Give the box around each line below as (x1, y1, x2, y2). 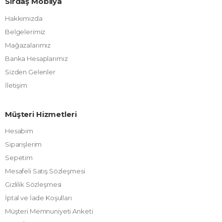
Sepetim (5, 154, 33, 162)
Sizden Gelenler (5, 67, 55, 76)
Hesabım (5, 127, 34, 135)
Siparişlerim (5, 140, 42, 149)
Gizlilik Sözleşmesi (5, 180, 62, 189)
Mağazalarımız (5, 41, 51, 49)
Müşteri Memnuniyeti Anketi (5, 207, 93, 215)
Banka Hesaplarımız (5, 54, 68, 62)
